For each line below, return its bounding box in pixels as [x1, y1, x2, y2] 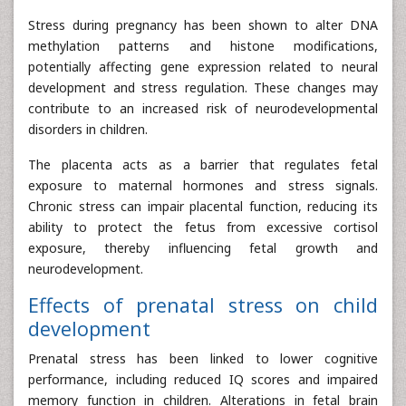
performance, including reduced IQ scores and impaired [28, 371, 378, 388]
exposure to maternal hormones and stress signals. [28, 177, 378, 194]
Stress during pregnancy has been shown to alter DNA [28, 16, 378, 34]
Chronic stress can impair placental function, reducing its [28, 198, 378, 215]
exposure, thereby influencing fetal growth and [28, 239, 378, 256]
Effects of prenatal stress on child [28, 292, 378, 318]
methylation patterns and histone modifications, [28, 37, 378, 54]
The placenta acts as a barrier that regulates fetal [28, 156, 378, 173]
